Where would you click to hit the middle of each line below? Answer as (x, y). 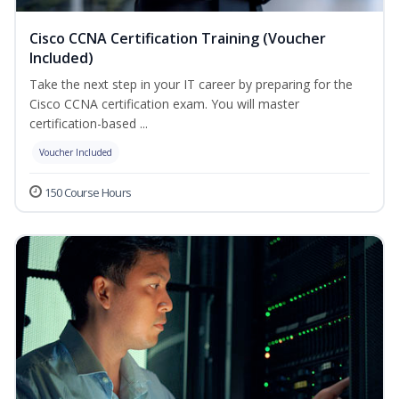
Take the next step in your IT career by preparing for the (191, 85)
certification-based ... (89, 124)
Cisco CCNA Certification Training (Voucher (178, 39)
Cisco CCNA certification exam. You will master (164, 104)
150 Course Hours (88, 193)
